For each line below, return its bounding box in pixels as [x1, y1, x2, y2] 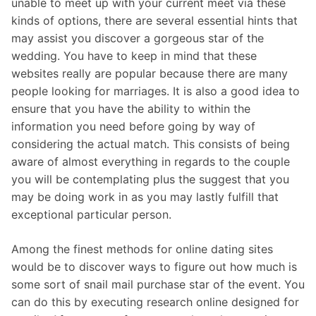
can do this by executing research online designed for [11, 294, 299, 309]
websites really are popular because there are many [11, 66, 288, 80]
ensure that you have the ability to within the [11, 101, 250, 116]
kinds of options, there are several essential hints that [11, 13, 298, 28]
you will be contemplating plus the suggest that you [11, 171, 289, 186]
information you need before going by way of [11, 119, 255, 133]
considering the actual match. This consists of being [11, 136, 290, 151]
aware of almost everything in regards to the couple [11, 154, 290, 169]
